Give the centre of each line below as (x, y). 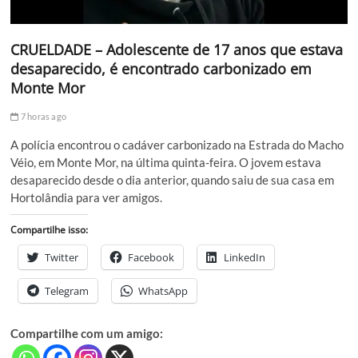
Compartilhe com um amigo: (87, 334)
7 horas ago (43, 117)
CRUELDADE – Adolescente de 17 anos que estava (177, 50)
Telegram (67, 291)
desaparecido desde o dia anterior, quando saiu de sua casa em (173, 180)
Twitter (62, 258)
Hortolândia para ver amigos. (87, 198)
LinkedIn (245, 258)
